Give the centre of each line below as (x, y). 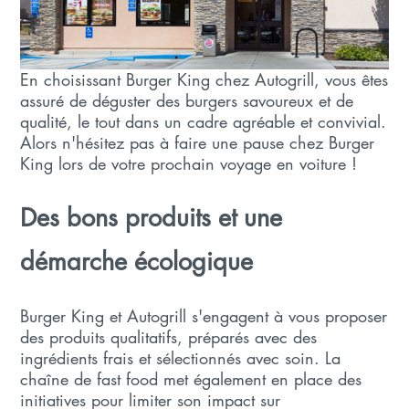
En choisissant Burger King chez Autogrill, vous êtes (204, 80)
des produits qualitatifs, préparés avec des (169, 337)
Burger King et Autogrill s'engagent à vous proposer (204, 316)
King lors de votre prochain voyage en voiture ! (189, 164)
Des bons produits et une (152, 218)
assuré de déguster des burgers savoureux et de (187, 101)
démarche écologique (137, 262)
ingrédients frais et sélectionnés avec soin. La (181, 358)
